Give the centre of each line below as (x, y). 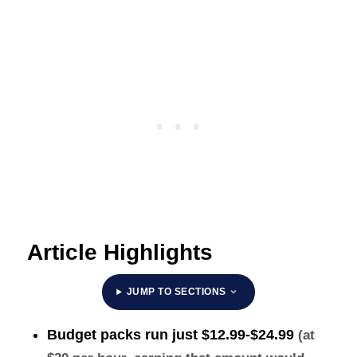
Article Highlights (120, 252)
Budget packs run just (124, 334)
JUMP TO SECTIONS (176, 291)
